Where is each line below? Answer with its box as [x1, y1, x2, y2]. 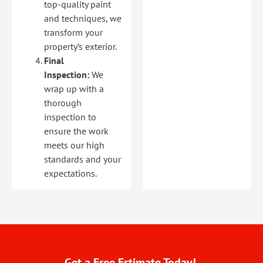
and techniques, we [44, 12, 122, 24]
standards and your [44, 153, 121, 165]
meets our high [44, 139, 104, 151]
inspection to [44, 110, 96, 123]
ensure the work [44, 124, 109, 137]
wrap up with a [44, 82, 104, 95]
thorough [44, 96, 82, 109]
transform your [44, 26, 103, 38]
